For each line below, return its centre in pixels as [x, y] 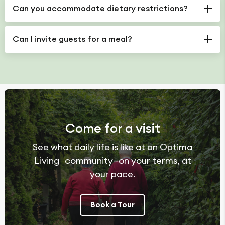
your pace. [113, 174]
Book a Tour [113, 205]
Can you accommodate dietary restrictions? [100, 9]
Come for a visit [113, 128]
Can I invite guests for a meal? [73, 39]
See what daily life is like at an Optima [113, 147]
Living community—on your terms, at [113, 160]
